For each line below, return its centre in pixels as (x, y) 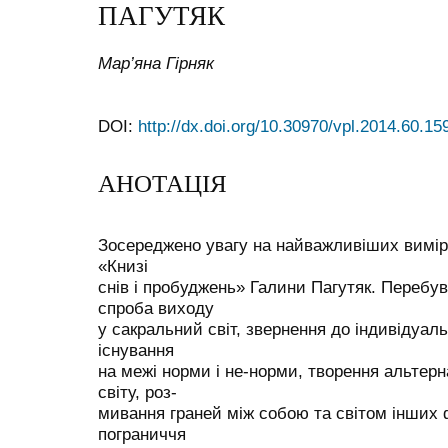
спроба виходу (156, 307)
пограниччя (142, 433)
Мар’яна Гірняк (156, 62)
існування (136, 349)
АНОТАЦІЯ (162, 184)
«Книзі (123, 265)
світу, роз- (137, 391)
